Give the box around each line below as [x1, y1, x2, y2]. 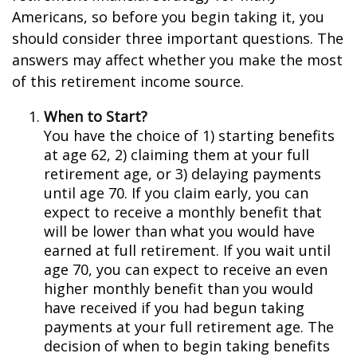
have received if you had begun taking [44, 298, 304, 317]
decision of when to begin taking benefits [44, 336, 330, 355]
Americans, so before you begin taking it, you [12, 7, 324, 26]
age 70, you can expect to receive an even [44, 260, 328, 279]
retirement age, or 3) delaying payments [44, 164, 321, 183]
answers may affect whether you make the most [12, 50, 343, 69]
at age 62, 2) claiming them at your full [44, 145, 309, 164]
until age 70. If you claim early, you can [44, 183, 308, 202]
